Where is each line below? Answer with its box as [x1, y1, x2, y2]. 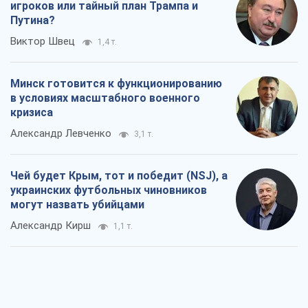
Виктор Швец [10, 35, 75, 48]
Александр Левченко [10, 127, 111, 140]
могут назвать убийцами [10, 198, 144, 212]
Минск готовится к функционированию [10, 77, 222, 91]
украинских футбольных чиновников [10, 184, 207, 197]
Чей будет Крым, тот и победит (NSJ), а [10, 169, 228, 183]
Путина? [10, 14, 55, 27]
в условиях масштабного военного [10, 91, 200, 105]
